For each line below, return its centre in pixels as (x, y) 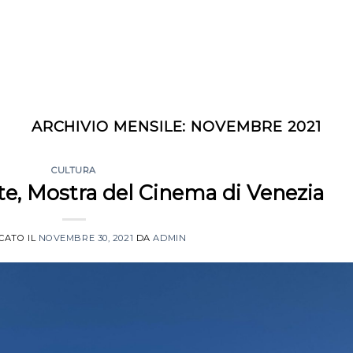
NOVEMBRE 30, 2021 (86, 238)
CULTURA (74, 171)
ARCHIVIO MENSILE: (111, 126)
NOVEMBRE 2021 (256, 126)
